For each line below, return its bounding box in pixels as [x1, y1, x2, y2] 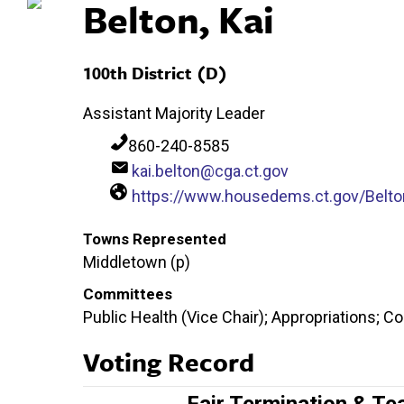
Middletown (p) [83, 252, 190, 271]
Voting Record [83, 343, 254, 380]
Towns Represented [83, 229, 226, 248]
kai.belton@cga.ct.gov [132, 161, 289, 180]
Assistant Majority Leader [83, 103, 265, 123]
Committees [83, 284, 172, 303]
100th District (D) [83, 60, 227, 85]
